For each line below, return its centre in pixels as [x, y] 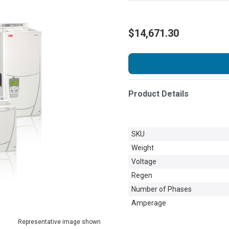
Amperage [149, 203]
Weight [143, 147]
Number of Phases [162, 189]
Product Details [158, 94]
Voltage [144, 161]
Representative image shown [59, 222]
